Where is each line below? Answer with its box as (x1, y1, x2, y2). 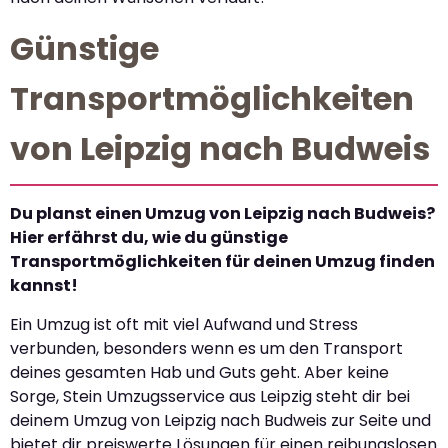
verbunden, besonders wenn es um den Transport (10, 336, 403, 360)
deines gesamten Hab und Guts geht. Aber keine (10, 360, 389, 384)
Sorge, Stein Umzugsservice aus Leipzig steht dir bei (10, 384, 410, 408)
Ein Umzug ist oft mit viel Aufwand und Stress (10, 312, 358, 336)
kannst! (10, 274, 78, 298)
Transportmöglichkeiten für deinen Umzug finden (10, 250, 435, 274)
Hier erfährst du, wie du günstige (10, 226, 288, 250)
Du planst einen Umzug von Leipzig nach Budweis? (10, 202, 435, 226)
